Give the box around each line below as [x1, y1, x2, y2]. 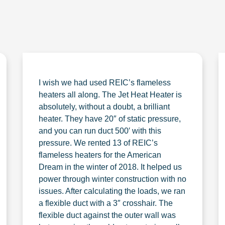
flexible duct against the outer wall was [38, 211, 176, 219]
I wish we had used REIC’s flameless [38, 78, 171, 87]
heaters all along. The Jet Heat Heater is [38, 90, 182, 99]
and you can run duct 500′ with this [38, 127, 161, 135]
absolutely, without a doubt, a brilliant [38, 102, 170, 111]
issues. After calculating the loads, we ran [38, 187, 185, 195]
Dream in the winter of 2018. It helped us [38, 163, 182, 171]
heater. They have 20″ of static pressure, [38, 115, 181, 123]
